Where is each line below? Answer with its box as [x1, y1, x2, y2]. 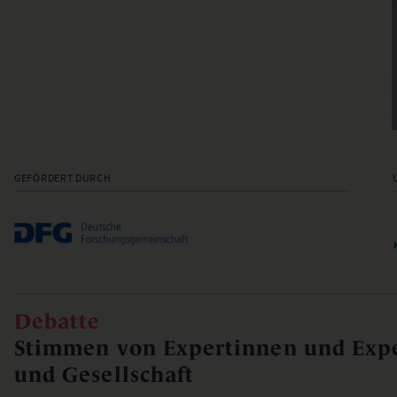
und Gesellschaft [14, 362, 195, 387]
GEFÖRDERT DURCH [14, 171, 112, 185]
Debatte [14, 309, 101, 334]
